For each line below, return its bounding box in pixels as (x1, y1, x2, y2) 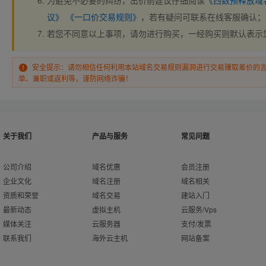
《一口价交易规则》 (66, 11, 141, 23)
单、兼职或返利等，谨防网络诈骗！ (18, 73, 132, 83)
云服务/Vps (181, 204, 217, 214)
